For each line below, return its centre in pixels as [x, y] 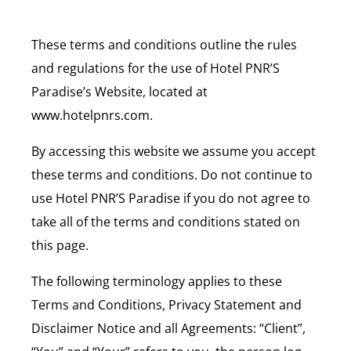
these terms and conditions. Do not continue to [172, 174]
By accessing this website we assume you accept [174, 151]
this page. [60, 245]
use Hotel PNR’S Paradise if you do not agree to [171, 198]
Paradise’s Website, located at [119, 91]
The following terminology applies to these [157, 281]
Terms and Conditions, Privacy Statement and [166, 304]
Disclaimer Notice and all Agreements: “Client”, [168, 328]
